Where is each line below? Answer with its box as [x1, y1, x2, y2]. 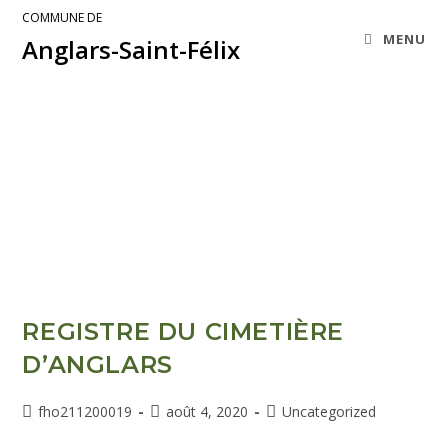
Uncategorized [282, 401, 377, 421]
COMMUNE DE [22, 9, 103, 26]
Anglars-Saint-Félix [22, 33, 241, 66]
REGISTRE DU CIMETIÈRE [22, 316, 345, 346]
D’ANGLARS [22, 349, 173, 379]
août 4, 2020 [166, 401, 249, 421]
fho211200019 [38, 401, 133, 421]
